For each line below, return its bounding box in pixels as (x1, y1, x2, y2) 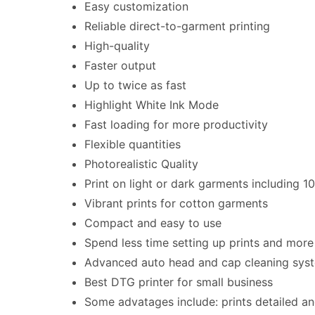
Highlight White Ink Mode (84, 98, 219, 112)
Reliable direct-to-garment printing (84, 19, 270, 33)
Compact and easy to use (84, 216, 221, 230)
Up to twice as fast (84, 78, 186, 92)
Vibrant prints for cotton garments (84, 196, 268, 210)
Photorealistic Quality (84, 157, 198, 171)
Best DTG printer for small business (84, 275, 273, 289)
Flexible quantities (84, 137, 181, 151)
